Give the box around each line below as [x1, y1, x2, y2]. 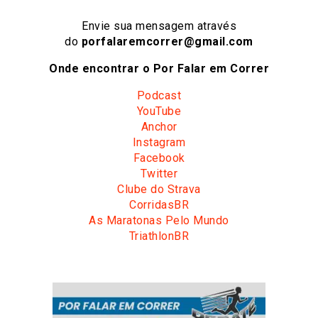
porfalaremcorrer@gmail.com [81, 34, 253, 48]
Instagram [132, 135, 186, 149]
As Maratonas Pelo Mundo [89, 213, 229, 227]
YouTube [136, 104, 182, 118]
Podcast [136, 88, 182, 102]
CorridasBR [129, 197, 189, 212]
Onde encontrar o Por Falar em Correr [49, 61, 269, 75]
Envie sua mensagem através [82, 18, 236, 33]
